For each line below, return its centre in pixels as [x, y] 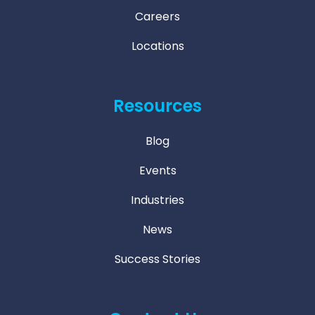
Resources [157, 106]
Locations [157, 46]
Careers [157, 17]
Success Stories [157, 259]
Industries [157, 200]
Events [157, 171]
